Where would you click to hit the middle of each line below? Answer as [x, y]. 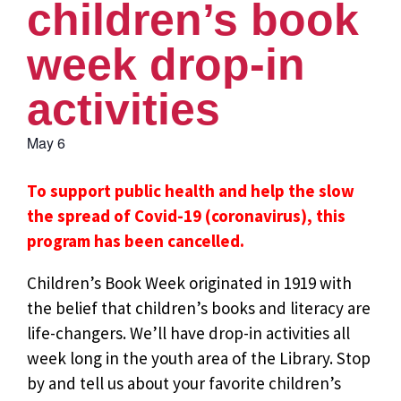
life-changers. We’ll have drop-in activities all [188, 333]
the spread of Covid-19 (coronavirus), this [186, 215]
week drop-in [166, 64]
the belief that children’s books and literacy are [199, 307]
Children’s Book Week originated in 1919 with [189, 282]
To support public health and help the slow [191, 190]
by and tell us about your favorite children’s [184, 383]
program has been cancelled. [136, 240]
